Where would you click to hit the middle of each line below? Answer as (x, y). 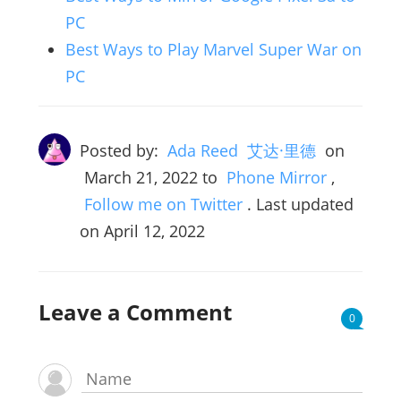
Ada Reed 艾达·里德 (241, 150)
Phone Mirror (276, 177)
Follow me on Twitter (163, 204)
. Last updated (300, 204)
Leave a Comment (135, 311)
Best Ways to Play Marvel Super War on (213, 49)
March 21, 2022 (141, 177)
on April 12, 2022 (142, 230)
